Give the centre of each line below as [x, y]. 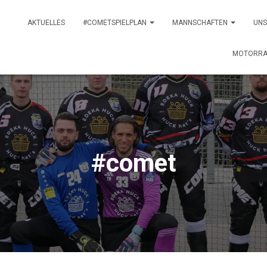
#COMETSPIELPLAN [116, 22]
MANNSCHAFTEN [201, 22]
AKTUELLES [46, 22]
